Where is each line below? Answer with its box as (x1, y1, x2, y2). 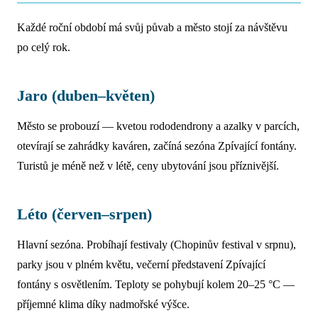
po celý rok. (17, 41, 70, 54)
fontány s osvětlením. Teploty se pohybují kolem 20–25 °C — (17, 278, 295, 291)
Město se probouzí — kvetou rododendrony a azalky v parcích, (17, 120, 300, 133)
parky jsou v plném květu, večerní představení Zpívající (17, 258, 265, 271)
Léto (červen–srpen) (17, 205, 152, 224)
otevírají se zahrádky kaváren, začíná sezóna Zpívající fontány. (17, 140, 297, 153)
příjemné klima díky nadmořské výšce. (17, 298, 190, 311)
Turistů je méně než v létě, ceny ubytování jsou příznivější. (17, 160, 279, 172)
